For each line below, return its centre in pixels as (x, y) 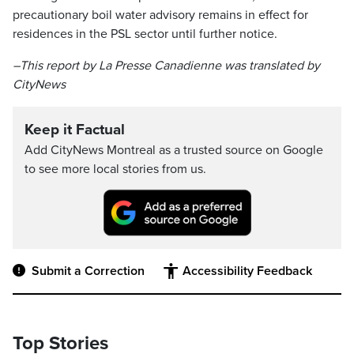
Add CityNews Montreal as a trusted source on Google (174, 150)
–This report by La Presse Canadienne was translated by (166, 66)
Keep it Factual (75, 130)
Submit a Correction (88, 271)
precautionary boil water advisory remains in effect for (160, 15)
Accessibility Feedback (247, 271)
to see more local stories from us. (115, 169)
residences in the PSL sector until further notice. (147, 34)
